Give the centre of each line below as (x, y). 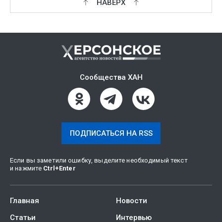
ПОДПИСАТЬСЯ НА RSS (111, 133)
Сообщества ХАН (111, 77)
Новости (132, 201)
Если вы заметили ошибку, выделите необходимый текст (99, 160)
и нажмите (27, 168)
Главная (25, 201)
